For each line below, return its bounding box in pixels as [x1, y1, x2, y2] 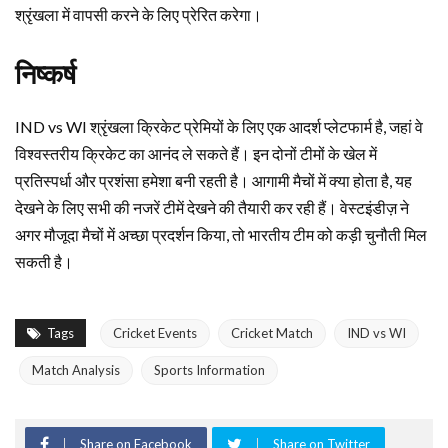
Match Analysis [32, 362, 120, 379]
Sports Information [154, 362, 265, 379]
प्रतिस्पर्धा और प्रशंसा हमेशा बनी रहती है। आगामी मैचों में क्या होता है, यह [15, 171, 412, 191]
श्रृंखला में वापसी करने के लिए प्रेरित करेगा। [15, 5, 262, 25]
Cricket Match [231, 325, 313, 342]
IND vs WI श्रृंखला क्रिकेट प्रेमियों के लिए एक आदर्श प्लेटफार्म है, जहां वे [15, 117, 423, 137]
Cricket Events [113, 325, 197, 342]
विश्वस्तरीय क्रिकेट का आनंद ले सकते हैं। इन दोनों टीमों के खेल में [15, 144, 377, 164]
